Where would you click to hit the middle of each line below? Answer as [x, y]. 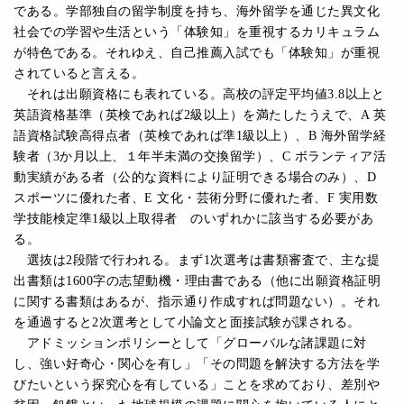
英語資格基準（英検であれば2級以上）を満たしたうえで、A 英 [200, 115]
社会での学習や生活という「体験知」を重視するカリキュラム [197, 32]
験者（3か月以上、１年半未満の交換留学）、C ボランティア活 [200, 156]
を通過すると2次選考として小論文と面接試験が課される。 [187, 322]
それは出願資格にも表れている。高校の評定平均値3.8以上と [199, 94]
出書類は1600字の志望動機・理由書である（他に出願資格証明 [197, 280]
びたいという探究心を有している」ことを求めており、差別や [197, 384]
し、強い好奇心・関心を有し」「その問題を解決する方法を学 [197, 363]
